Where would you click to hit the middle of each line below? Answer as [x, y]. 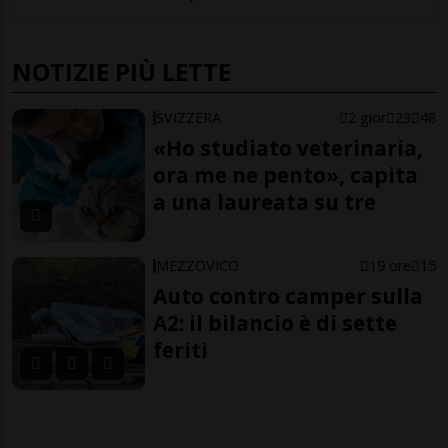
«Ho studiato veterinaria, [288, 148]
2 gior [366, 118]
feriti [181, 349]
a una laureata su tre [265, 202]
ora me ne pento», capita [286, 175]
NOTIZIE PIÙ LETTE [121, 72]
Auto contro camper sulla [288, 295]
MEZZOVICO [198, 265]
